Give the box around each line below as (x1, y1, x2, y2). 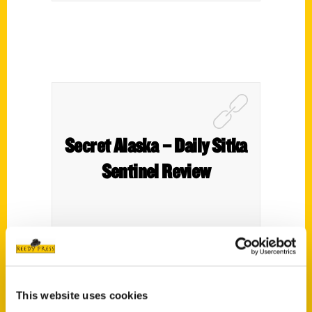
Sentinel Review (101, 158, 211, 183)
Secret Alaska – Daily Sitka (65, 132, 247, 157)
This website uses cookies (16, 289, 148, 301)
